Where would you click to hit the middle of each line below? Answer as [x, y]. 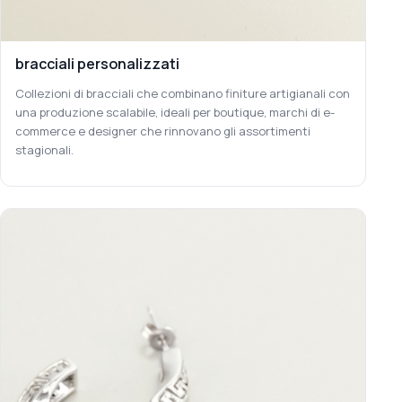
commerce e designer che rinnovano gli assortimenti [163, 131]
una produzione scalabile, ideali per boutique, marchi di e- [175, 112]
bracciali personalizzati [97, 63]
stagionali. [44, 149]
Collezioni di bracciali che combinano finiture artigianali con [183, 93]
